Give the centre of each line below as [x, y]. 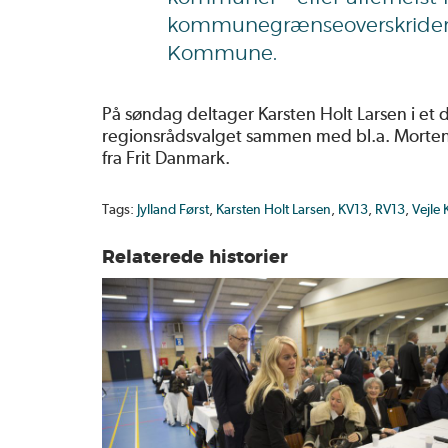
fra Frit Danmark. [166, 157]
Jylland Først [173, 208]
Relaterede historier [195, 257]
